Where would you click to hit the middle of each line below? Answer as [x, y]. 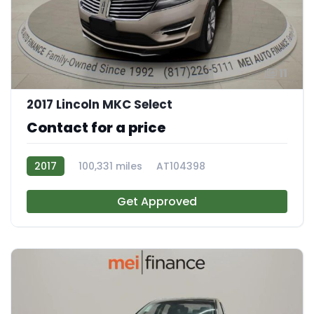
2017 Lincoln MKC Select [100, 104]
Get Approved [157, 201]
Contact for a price [96, 127]
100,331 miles [110, 166]
